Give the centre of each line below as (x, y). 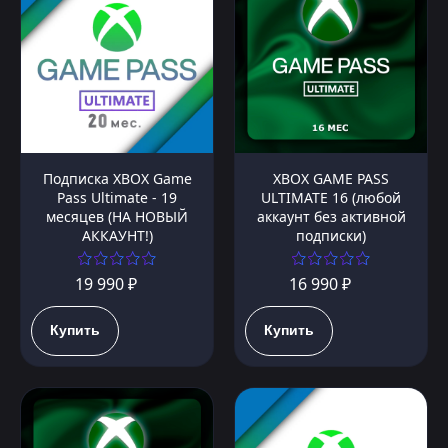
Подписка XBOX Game (117, 179)
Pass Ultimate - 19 (117, 198)
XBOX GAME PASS (331, 179)
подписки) (331, 236)
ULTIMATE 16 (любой (331, 198)
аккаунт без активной (331, 217)
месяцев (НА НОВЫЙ (117, 217)
